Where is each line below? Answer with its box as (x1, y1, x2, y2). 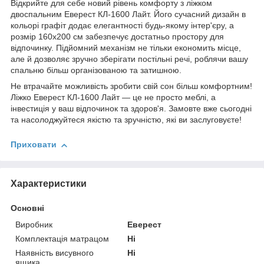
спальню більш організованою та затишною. (11, 65, 181, 75)
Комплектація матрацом (15, 233, 109, 243)
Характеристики (11, 178, 87, 189)
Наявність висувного (15, 247, 94, 258)
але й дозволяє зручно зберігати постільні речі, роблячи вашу (11, 54, 248, 64)
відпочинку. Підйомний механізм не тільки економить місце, (11, 43, 241, 53)
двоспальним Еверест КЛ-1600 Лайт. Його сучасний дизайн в (11, 9, 246, 19)
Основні (11, 203, 44, 213)
